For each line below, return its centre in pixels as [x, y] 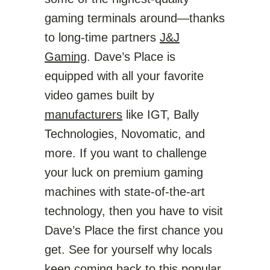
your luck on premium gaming [124, 172]
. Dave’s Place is [131, 57]
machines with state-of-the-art [125, 192]
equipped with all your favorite [124, 76]
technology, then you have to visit [134, 211]
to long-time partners [102, 37]
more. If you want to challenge [126, 153]
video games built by [99, 95]
